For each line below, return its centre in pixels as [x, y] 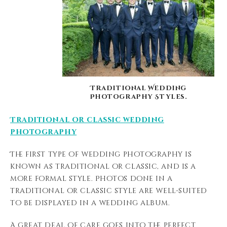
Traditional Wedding [138, 88]
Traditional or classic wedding [87, 120]
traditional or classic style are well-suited [109, 191]
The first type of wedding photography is [101, 154]
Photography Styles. [138, 97]
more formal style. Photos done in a [91, 179]
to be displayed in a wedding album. [90, 203]
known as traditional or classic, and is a [103, 166]
